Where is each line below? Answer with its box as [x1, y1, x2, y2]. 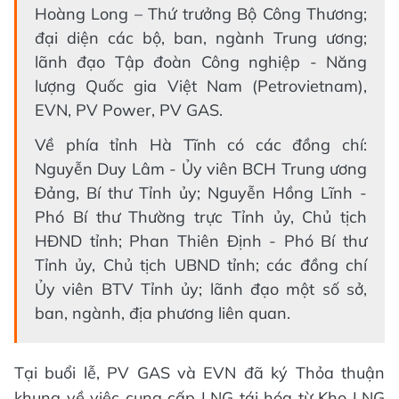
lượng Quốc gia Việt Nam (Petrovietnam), [35, 75, 367, 96]
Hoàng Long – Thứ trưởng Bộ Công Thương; [35, 3, 367, 24]
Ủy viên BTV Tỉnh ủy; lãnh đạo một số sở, [35, 278, 367, 299]
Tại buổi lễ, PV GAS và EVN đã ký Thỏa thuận [14, 362, 385, 383]
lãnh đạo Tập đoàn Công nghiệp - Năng [35, 51, 367, 72]
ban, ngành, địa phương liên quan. [35, 302, 290, 323]
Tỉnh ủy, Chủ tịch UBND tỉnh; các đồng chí [35, 254, 367, 275]
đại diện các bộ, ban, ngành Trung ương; [35, 27, 367, 48]
